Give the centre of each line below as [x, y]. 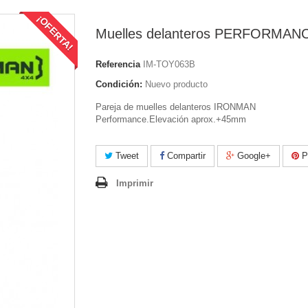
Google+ [253, 156]
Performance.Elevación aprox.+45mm [171, 119]
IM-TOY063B [169, 64]
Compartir [185, 156]
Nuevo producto [176, 84]
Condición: [119, 84]
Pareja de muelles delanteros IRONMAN [176, 107]
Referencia [118, 64]
